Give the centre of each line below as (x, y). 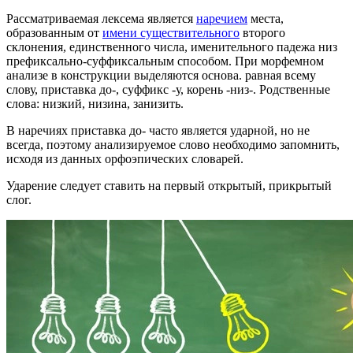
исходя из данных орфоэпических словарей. (125, 158)
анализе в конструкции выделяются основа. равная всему (161, 75)
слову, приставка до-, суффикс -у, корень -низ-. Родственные (168, 89)
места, (266, 18)
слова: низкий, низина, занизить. (95, 103)
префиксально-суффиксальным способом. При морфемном (165, 61)
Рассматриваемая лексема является (101, 18)
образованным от (54, 32)
